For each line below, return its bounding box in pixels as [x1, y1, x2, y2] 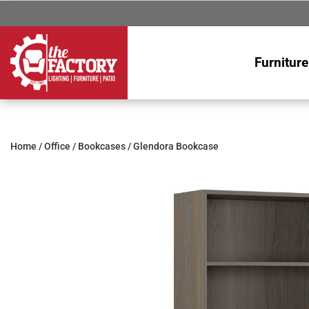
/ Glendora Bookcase [126, 140, 219, 152]
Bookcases [78, 140, 126, 152]
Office [44, 140, 70, 152]
